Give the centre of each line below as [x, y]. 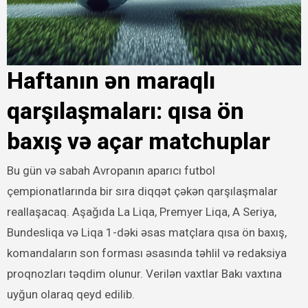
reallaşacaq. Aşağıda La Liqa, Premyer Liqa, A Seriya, [141, 212]
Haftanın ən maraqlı [111, 80]
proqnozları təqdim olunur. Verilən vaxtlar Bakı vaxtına [144, 274]
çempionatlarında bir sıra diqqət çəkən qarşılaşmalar [142, 191]
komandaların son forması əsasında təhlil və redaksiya [146, 253]
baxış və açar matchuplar [138, 141]
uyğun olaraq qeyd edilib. [70, 294]
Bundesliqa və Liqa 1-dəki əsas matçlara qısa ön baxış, [146, 232]
